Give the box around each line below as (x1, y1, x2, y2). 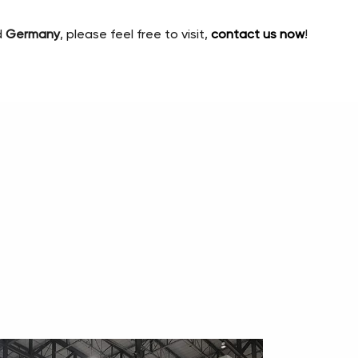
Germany (6, 29, 61, 42)
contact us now (211, 29, 305, 42)
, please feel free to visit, (60, 29, 212, 42)
